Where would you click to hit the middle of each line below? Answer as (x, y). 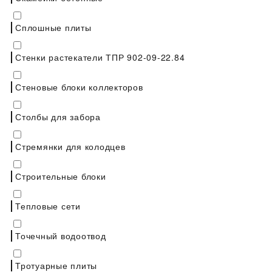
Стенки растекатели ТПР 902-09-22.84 (100, 57)
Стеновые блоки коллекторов (79, 87)
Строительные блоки (61, 176)
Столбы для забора (58, 116)
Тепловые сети (48, 206)
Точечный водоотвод (61, 235)
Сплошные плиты (53, 27)
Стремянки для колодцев (70, 146)
